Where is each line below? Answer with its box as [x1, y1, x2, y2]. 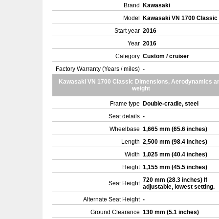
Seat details [109, 113, 140, 120]
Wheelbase [109, 126, 140, 132]
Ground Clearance [90, 209, 140, 216]
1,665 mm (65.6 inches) [143, 126, 209, 132]
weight [132, 85, 150, 92]
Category [115, 53, 140, 60]
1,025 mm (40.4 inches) [143, 151, 209, 158]
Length [121, 138, 140, 145]
